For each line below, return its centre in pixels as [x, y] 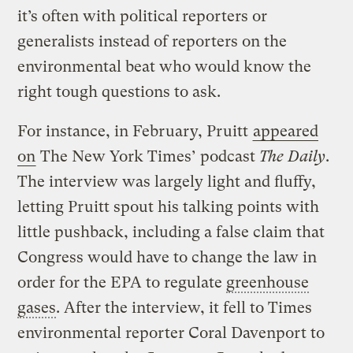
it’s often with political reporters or [143, 17]
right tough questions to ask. [119, 92]
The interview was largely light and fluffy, [167, 182]
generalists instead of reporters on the [152, 42]
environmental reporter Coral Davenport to [171, 333]
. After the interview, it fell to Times [184, 308]
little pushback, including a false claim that [171, 232]
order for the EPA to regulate [122, 283]
